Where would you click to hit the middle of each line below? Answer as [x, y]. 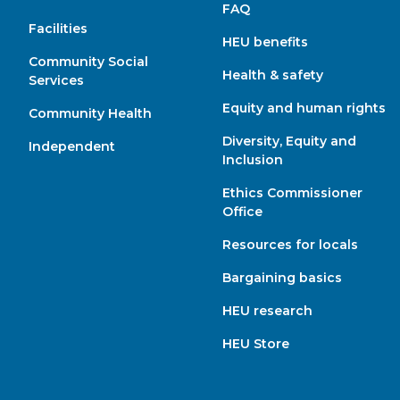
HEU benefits [265, 42]
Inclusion [252, 159]
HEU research [267, 310]
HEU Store [255, 343]
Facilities [58, 28]
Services [56, 80]
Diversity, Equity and [289, 141]
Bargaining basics [282, 277]
